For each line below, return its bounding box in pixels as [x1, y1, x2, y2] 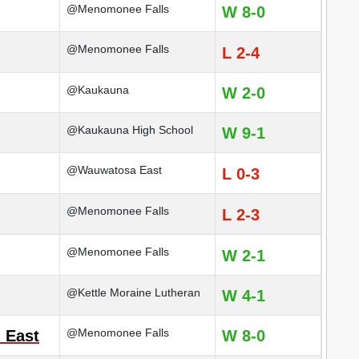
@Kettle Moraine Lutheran [67, 286, 200, 299]
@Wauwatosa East [67, 163, 162, 176]
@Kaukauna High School [67, 123, 193, 136]
